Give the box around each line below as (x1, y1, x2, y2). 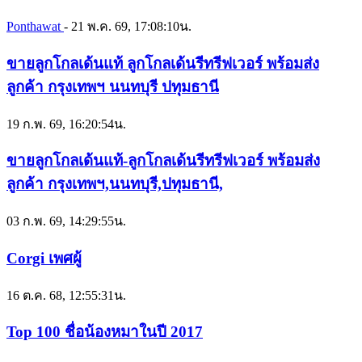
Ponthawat (6, 19, 64, 34)
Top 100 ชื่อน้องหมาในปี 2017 (6, 323, 203, 341)
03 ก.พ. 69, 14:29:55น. (6, 214, 126, 229)
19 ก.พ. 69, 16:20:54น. (6, 116, 126, 131)
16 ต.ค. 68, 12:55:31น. (6, 288, 126, 302)
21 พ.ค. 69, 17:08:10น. (71, 19, 192, 34)
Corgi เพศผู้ (6, 249, 82, 267)
